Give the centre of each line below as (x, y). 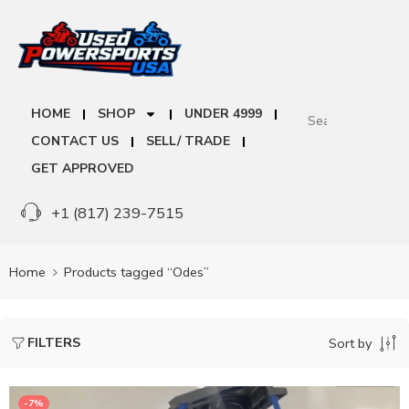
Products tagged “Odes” (136, 272)
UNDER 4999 (223, 114)
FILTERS (54, 343)
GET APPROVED (83, 169)
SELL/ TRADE (188, 142)
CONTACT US (75, 142)
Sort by (350, 343)
